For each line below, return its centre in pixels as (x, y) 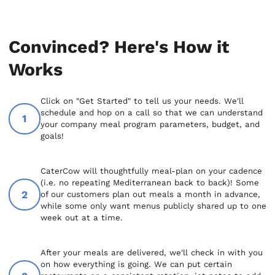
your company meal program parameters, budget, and (150, 125)
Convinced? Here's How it (119, 46)
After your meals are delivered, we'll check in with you (151, 253)
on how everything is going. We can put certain (136, 265)
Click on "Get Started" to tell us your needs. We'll (142, 101)
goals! (52, 136)
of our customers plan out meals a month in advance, (150, 195)
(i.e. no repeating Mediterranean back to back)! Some (149, 183)
